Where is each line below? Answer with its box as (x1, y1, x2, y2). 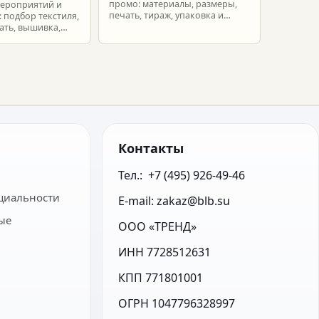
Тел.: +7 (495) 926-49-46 (118, 167, 246, 183)
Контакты (118, 140, 184, 157)
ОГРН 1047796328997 (118, 296, 236, 311)
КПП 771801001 (118, 270, 204, 286)
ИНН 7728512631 (118, 244, 211, 260)
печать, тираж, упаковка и (109, 9, 224, 21)
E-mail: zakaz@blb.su (118, 193, 231, 209)
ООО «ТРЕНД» (118, 219, 197, 234)
